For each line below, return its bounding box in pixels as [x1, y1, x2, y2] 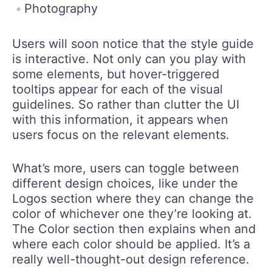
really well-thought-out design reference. [12, 251, 250, 267]
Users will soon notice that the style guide [12, 36, 254, 51]
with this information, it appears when [12, 112, 228, 127]
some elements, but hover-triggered [12, 66, 219, 81]
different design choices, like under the [12, 175, 238, 191]
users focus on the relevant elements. [12, 127, 229, 142]
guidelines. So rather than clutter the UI [12, 97, 239, 112]
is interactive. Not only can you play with [12, 51, 246, 66]
